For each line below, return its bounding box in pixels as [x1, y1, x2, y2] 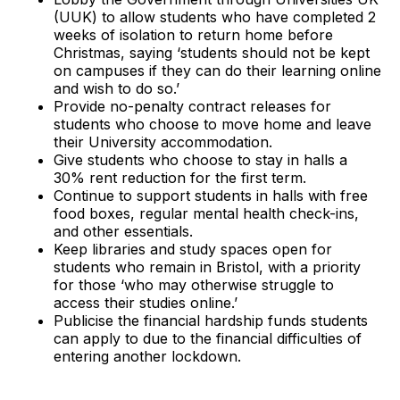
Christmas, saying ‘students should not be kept [54, 43, 370, 62]
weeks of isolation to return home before [54, 25, 333, 44]
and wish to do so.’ [54, 79, 179, 97]
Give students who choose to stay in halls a [54, 150, 347, 169]
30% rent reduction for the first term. [54, 168, 306, 187]
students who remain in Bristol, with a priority [54, 257, 361, 276]
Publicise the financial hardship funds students [54, 311, 368, 329]
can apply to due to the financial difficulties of [54, 329, 362, 347]
